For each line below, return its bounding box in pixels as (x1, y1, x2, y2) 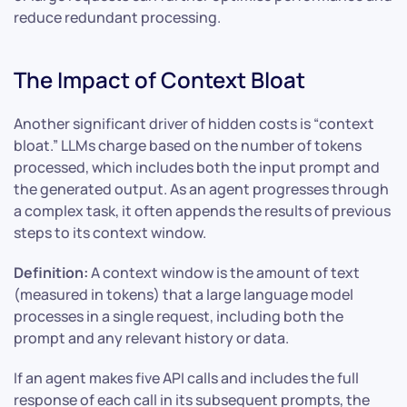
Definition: (14, 263, 88, 283)
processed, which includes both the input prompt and (14, 157, 380, 178)
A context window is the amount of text (88, 263, 360, 283)
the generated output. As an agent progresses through (14, 179, 389, 200)
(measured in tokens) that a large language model (14, 284, 353, 305)
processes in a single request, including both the (14, 306, 343, 327)
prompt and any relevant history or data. (14, 328, 289, 349)
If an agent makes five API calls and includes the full (14, 368, 359, 389)
